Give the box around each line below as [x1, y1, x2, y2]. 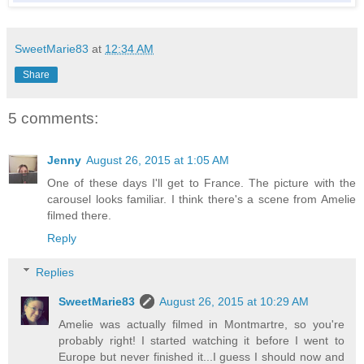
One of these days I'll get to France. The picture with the [47, 176, 356, 190]
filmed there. [47, 209, 111, 223]
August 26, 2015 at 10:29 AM [159, 294, 310, 308]
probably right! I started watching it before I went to [58, 333, 344, 347]
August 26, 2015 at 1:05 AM [86, 154, 229, 167]
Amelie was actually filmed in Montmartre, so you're [58, 317, 344, 331]
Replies [36, 265, 75, 279]
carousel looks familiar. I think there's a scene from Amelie [47, 193, 356, 206]
